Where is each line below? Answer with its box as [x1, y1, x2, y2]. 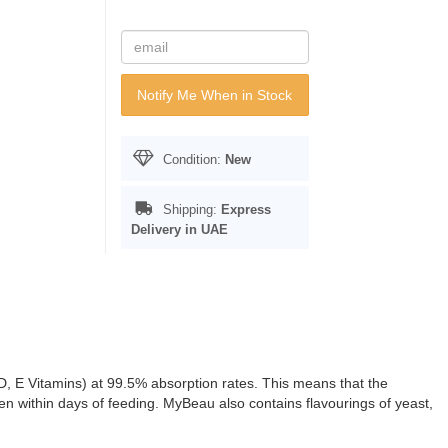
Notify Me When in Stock [137, 87, 292, 103]
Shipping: [158, 202, 221, 217]
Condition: [158, 152, 225, 167]
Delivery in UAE [130, 222, 228, 237]
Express [220, 202, 271, 217]
